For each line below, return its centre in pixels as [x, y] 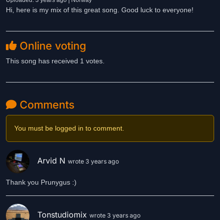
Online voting [51, 46]
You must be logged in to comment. [69, 128]
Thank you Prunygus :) [41, 182]
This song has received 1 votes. [55, 61]
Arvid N [53, 161]
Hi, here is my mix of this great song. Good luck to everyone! [100, 10]
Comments [46, 105]
